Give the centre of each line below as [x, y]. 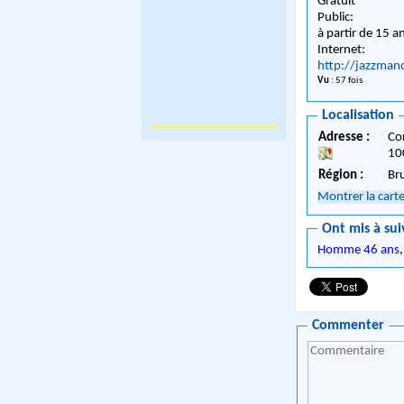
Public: [336, 18]
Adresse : [346, 138]
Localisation [358, 116]
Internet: [342, 50]
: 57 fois [346, 81]
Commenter [349, 326]
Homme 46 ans [359, 250]
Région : [341, 176]
